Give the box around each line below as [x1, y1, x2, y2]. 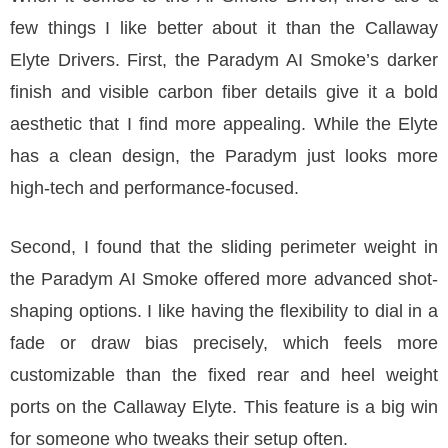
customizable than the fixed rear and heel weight [10, 365, 438, 385]
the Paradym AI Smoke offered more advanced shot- [10, 269, 438, 289]
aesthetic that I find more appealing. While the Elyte [10, 114, 438, 134]
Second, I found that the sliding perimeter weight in [10, 237, 438, 257]
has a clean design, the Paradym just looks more [10, 146, 438, 166]
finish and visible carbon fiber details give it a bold [10, 82, 438, 102]
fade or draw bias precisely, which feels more [10, 333, 438, 353]
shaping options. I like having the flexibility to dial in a [10, 301, 438, 321]
